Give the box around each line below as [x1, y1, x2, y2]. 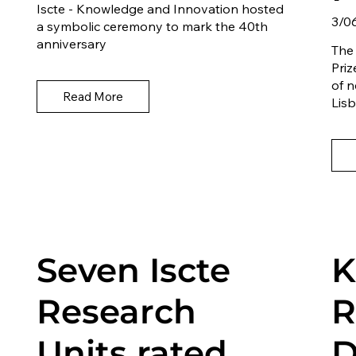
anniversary [37, 35, 107, 52]
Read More [63, 89, 124, 104]
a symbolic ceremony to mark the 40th [37, 17, 269, 34]
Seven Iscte [37, 250, 231, 292]
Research [37, 291, 197, 333]
